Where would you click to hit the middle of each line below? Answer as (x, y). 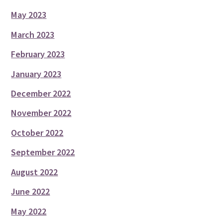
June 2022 (31, 192)
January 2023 (36, 74)
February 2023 (38, 54)
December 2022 (41, 93)
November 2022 (41, 113)
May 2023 (29, 15)
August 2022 (35, 172)
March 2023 (33, 34)
